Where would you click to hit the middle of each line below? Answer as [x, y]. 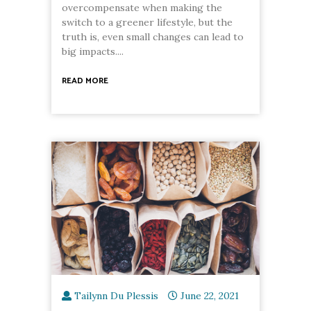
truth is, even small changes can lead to [153, 37]
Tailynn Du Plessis [116, 296]
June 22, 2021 [210, 296]
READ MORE [85, 81]
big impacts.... [93, 52]
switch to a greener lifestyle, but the [147, 23]
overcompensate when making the [142, 8]
